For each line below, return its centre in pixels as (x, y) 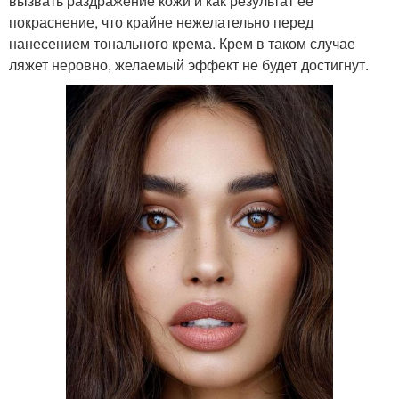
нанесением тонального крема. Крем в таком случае (182, 43)
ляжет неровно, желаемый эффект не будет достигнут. (189, 64)
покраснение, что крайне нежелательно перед (161, 21)
